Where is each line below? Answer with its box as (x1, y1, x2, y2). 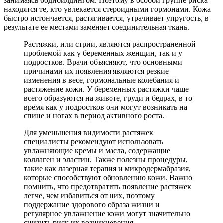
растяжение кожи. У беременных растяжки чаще (24, 84, 189, 93)
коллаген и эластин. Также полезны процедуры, (24, 155, 188, 164)
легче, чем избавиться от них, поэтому (24, 191, 155, 200)
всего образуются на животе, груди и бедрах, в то (24, 93, 192, 102)
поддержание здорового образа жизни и (24, 200, 160, 209)
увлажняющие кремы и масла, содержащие (24, 146, 170, 155)
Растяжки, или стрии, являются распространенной (24, 39, 196, 48)
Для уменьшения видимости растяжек (24, 128, 153, 137)
